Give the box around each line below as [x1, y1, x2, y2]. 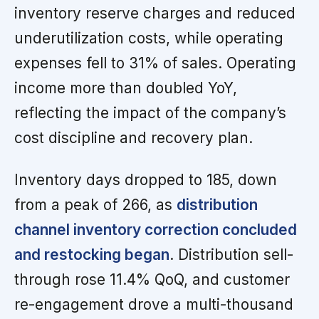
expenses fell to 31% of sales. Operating [14, 53, 296, 72]
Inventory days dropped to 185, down [14, 170, 277, 189]
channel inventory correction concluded [14, 220, 297, 239]
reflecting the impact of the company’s [14, 103, 286, 122]
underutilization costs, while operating [14, 28, 283, 47]
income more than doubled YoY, [14, 78, 237, 97]
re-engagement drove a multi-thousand [14, 295, 293, 313]
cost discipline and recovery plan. [14, 128, 253, 147]
